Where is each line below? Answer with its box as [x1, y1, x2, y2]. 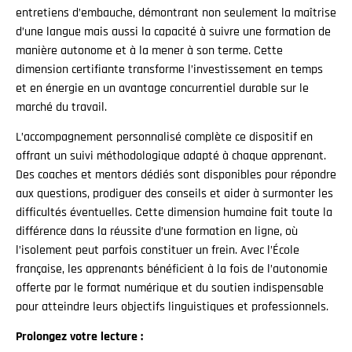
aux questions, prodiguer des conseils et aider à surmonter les [16, 185, 333, 202]
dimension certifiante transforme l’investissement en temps [16, 60, 323, 78]
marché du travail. [16, 98, 107, 115]
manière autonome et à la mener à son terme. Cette [16, 42, 283, 59]
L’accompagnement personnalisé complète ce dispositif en [16, 128, 313, 145]
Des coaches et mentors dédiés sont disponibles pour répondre [16, 166, 336, 183]
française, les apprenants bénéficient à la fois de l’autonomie [16, 260, 328, 277]
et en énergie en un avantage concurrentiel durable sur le [16, 79, 309, 97]
